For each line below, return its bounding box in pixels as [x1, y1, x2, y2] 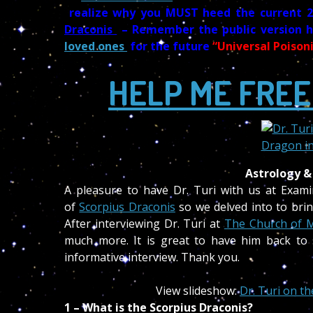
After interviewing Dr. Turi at [64, 216, 224, 231]
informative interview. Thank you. [64, 249, 240, 265]
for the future [127, 38, 212, 54]
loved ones [64, 38, 127, 54]
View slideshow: [156, 283, 240, 298]
